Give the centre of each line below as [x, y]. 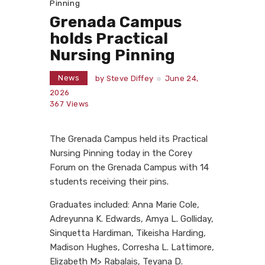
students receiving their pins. [109, 181]
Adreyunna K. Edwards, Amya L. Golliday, [132, 219]
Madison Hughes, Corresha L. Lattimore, [132, 247]
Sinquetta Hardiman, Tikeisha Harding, [128, 233]
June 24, [182, 79]
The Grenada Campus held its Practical [129, 139]
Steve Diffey [130, 79]
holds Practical [109, 39]
